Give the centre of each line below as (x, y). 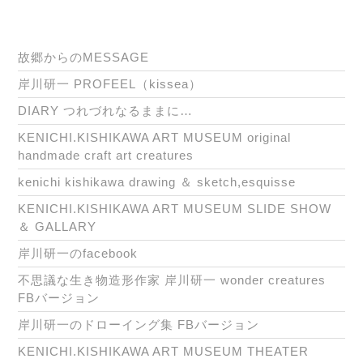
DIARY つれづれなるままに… (105, 111)
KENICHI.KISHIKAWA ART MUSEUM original (154, 138)
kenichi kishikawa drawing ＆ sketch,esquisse (157, 182)
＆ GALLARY (57, 227)
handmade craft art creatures (106, 156)
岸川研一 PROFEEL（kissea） (110, 84)
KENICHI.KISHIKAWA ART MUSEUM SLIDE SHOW (175, 209)
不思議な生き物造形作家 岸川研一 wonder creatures (172, 280)
